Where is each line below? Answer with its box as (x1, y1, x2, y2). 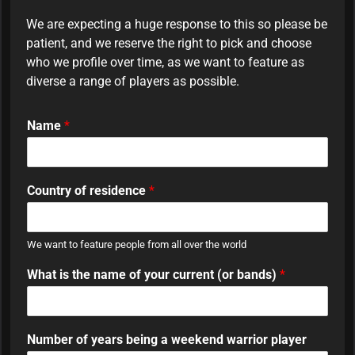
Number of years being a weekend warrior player (27, 332, 307, 348)
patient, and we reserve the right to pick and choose (26, 36, 311, 52)
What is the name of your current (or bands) (27, 267, 280, 283)
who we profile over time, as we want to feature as (26, 55, 304, 71)
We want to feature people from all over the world (27, 239, 246, 251)
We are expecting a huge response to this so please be (26, 17, 327, 32)
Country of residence (27, 183, 149, 199)
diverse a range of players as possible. (26, 74, 239, 90)
